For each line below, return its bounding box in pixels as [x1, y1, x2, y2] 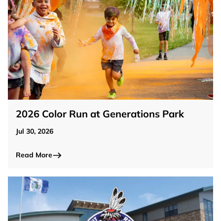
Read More [16, 150, 52, 160]
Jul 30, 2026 [16, 127, 53, 136]
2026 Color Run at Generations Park [16, 108, 184, 120]
